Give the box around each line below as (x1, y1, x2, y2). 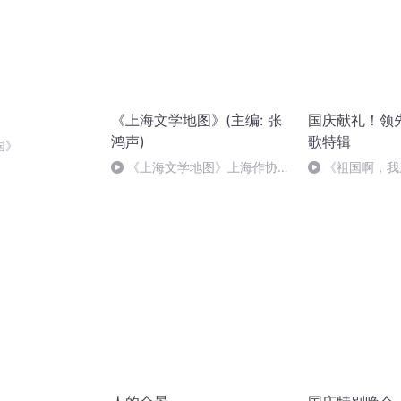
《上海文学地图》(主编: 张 (111, 111, 282, 130)
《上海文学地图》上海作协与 (127, 159, 290, 175)
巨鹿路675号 (111, 178, 184, 194)
